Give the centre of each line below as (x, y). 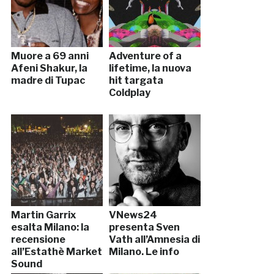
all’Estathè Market (56, 251)
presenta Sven (144, 227)
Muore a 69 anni (50, 56)
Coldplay (129, 92)
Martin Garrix (43, 215)
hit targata (136, 80)
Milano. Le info (144, 251)
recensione (38, 239)
